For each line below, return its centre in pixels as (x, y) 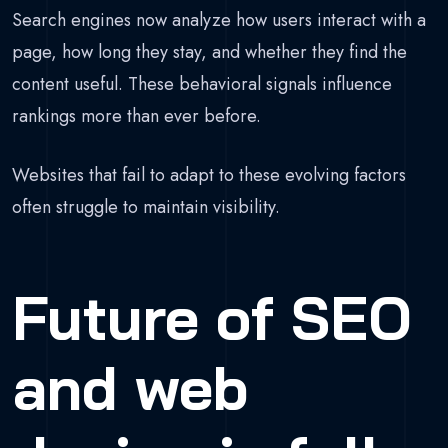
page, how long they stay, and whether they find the (209, 51)
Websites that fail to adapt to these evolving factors (209, 174)
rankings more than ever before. (136, 115)
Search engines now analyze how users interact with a (219, 19)
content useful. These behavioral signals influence (202, 83)
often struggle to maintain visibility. (146, 206)
